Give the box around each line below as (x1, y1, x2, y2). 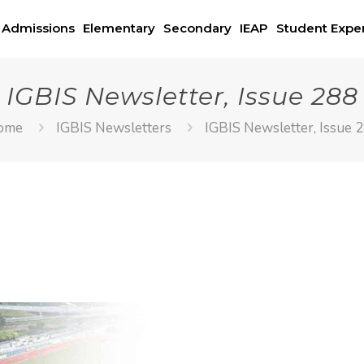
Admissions (2, 20, 75, 36)
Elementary (83, 20, 155, 36)
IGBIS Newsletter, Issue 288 (6, 81, 358, 111)
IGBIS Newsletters (56, 119, 171, 137)
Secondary (163, 20, 232, 36)
